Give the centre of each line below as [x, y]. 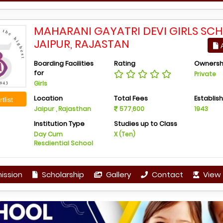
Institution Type [59, 124]
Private [205, 74]
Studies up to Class [145, 124]
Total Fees [131, 98]
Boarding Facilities [64, 63]
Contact [166, 174]
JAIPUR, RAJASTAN [82, 44]
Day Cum [49, 134]
